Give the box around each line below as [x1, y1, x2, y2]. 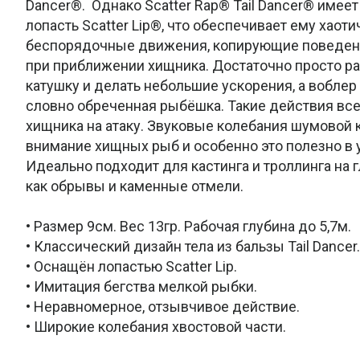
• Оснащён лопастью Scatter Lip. [26, 257, 237, 275]
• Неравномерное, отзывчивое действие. [26, 297, 300, 315]
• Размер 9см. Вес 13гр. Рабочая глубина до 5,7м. [26, 217, 351, 235]
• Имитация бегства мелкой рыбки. [26, 277, 257, 295]
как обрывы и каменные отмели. [26, 177, 243, 194]
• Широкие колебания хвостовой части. [26, 317, 286, 335]
